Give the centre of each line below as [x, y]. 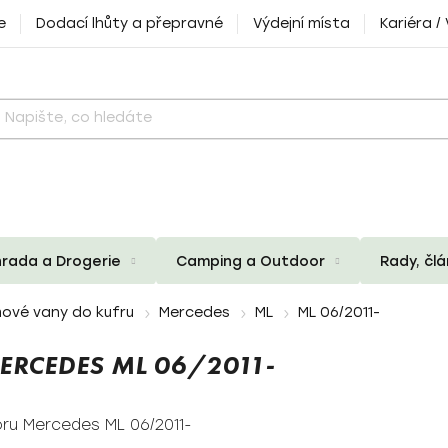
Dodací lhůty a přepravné [129, 23]
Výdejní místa [301, 23]
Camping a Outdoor [250, 261]
